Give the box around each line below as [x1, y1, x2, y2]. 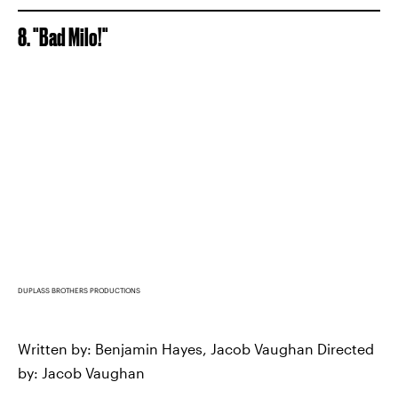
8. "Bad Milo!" [18, 23, 108, 51]
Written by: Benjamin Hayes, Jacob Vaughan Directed [18, 340, 374, 357]
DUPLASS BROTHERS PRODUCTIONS [18, 286, 140, 295]
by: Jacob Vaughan [18, 364, 145, 381]
